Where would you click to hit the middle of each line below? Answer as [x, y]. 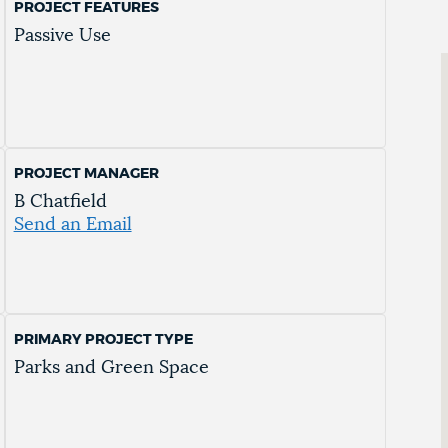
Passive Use [62, 36]
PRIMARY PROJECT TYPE [103, 340]
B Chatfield [60, 202]
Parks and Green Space [111, 368]
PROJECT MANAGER [86, 174]
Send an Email [72, 225]
